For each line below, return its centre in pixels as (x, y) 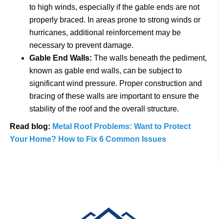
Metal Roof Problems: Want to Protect (121, 126)
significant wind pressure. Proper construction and (116, 83)
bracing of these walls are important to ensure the (114, 96)
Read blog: (31, 126)
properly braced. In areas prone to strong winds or (115, 20)
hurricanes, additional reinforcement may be (105, 33)
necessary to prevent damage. (81, 45)
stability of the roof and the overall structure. (104, 109)
